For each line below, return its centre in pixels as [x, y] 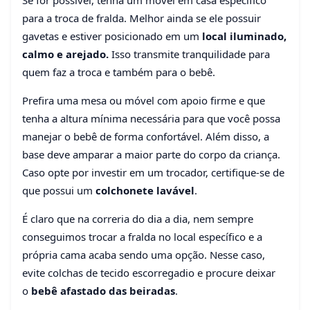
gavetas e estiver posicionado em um [112, 36]
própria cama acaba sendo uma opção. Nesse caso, [144, 255]
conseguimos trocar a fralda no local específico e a [142, 237]
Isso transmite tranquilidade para [191, 54]
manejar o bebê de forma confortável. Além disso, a [146, 137]
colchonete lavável [145, 191]
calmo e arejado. [67, 54]
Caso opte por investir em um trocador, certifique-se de [153, 173]
